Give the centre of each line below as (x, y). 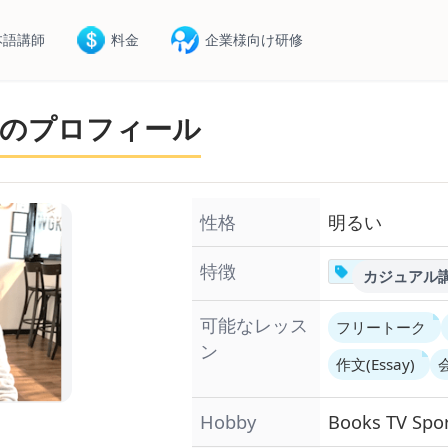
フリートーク (381, 327)
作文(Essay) (375, 364)
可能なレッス (254, 324)
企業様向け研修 (254, 39)
